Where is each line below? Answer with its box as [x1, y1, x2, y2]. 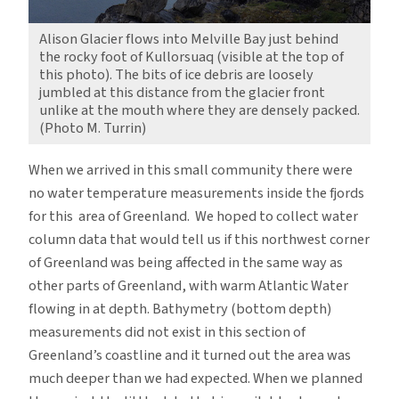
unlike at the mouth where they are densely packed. [39, 99, 360, 121]
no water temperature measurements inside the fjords [28, 182, 364, 204]
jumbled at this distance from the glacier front [39, 81, 325, 103]
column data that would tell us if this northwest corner [28, 228, 370, 250]
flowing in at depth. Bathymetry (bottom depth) [28, 297, 331, 320]
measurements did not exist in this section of [28, 321, 305, 343]
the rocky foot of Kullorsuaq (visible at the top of [39, 45, 344, 68]
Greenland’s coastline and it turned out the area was [28, 344, 351, 366]
